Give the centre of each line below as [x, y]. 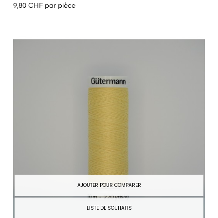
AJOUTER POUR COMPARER [109, 185]
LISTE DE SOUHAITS [109, 208]
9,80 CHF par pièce [44, 6]
